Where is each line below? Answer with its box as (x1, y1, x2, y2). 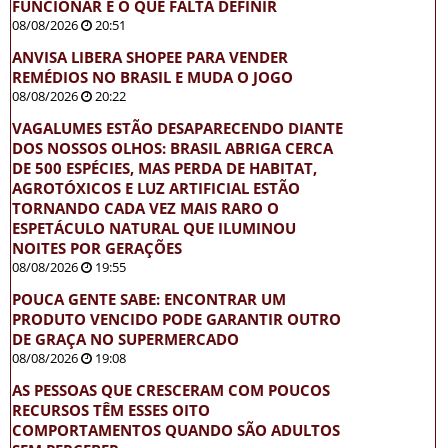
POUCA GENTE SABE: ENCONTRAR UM (12, 289, 286, 310)
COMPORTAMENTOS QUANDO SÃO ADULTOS (12, 420, 340, 441)
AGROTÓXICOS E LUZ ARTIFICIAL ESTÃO (12, 178, 300, 199)
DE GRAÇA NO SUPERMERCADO (12, 329, 239, 350)
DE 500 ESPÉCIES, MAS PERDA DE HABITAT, (12, 158, 317, 179)
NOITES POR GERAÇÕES (12, 238, 182, 259)
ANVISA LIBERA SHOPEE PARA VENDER (12, 47, 288, 68)
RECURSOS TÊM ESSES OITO (12, 400, 210, 421)
